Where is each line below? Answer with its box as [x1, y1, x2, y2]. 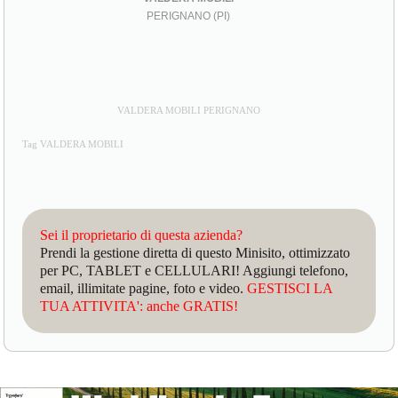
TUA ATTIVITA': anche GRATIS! [40, 298, 239, 314]
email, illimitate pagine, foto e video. [40, 281, 248, 297]
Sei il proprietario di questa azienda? [40, 227, 243, 243]
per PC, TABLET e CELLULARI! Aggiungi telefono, [40, 263, 349, 279]
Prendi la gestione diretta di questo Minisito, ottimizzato [40, 245, 351, 261]
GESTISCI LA [247, 281, 333, 297]
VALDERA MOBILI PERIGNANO [116, 106, 260, 116]
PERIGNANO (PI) [147, 10, 231, 23]
